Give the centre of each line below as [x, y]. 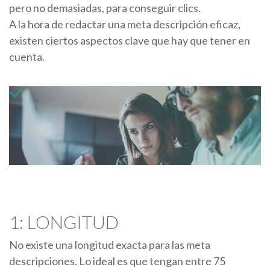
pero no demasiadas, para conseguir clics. [105, 8]
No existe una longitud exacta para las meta [110, 244]
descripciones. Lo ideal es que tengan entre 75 [117, 261]
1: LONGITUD [64, 221]
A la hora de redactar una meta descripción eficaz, [125, 24]
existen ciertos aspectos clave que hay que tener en [130, 40]
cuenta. [27, 57]
